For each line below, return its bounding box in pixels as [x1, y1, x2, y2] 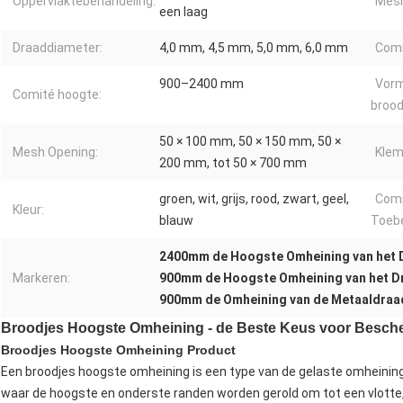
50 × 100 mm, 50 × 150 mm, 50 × [159, 134, 341, 149]
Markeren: [13, 271, 70, 286]
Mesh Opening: [13, 145, 98, 160]
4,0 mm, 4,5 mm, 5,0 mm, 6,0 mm [159, 40, 348, 56]
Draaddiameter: [13, 40, 103, 56]
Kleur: [13, 202, 44, 218]
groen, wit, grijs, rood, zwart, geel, [159, 192, 349, 207]
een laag [159, 4, 208, 20]
